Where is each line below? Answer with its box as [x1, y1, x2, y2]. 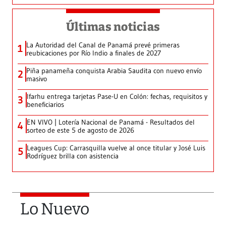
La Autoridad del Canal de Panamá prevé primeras [26, 40, 180, 50]
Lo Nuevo [20, 199, 89, 219]
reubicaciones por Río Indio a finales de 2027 [26, 48, 161, 58]
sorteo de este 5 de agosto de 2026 [27, 126, 134, 135]
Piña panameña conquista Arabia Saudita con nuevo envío [26, 66, 202, 76]
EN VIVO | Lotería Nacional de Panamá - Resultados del [27, 118, 195, 127]
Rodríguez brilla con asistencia [27, 151, 119, 161]
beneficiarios [27, 100, 64, 109]
